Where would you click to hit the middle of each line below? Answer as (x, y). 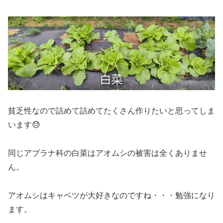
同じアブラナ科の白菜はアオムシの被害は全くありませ (108, 153)
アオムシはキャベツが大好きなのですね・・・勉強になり (111, 195)
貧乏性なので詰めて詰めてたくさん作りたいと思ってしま (111, 111)
